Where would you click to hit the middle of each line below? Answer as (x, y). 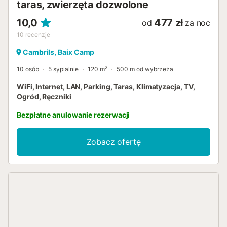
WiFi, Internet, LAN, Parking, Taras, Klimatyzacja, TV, (106, 86)
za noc (198, 23)
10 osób (28, 69)
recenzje (38, 35)
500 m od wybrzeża (145, 69)
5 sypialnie (63, 69)
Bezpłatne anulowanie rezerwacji (73, 115)
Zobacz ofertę (113, 142)
